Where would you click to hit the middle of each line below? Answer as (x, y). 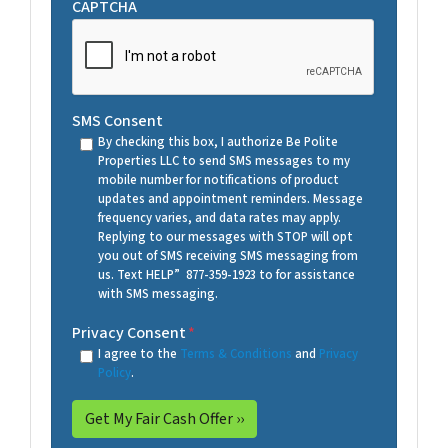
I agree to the (138, 353)
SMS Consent (117, 120)
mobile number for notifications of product (218, 179)
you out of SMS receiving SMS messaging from (227, 255)
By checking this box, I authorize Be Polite (217, 141)
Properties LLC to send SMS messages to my (223, 160)
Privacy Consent (129, 332)
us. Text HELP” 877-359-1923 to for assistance (226, 274)
